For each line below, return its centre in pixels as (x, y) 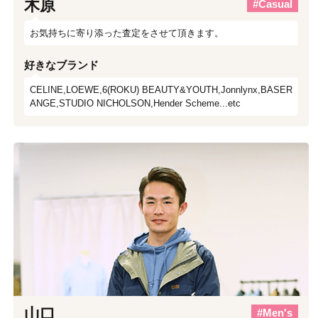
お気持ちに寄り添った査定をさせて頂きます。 (127, 33)
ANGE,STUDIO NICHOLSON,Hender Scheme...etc (135, 103)
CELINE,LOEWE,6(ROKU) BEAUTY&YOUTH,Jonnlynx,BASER (161, 89)
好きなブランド (61, 65)
